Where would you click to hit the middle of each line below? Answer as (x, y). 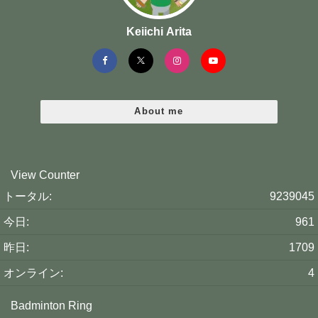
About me (159, 111)
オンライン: (33, 272)
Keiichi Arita (159, 31)
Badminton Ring (51, 305)
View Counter (45, 174)
